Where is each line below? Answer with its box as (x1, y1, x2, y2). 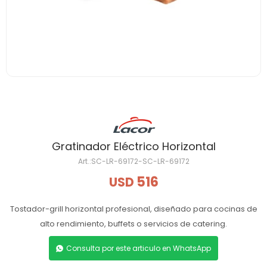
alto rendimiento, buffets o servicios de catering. (40, 218, 227, 229)
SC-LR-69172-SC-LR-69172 (91, 156, 190, 166)
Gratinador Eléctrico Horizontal (51, 139, 216, 154)
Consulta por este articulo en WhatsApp (66, 243, 211, 253)
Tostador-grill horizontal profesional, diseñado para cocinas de (10, 203, 257, 215)
